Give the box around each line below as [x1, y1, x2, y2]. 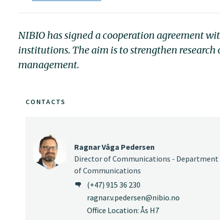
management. [18, 58, 79, 71]
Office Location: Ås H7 [87, 205, 159, 216]
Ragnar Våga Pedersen [74, 141, 155, 152]
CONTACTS [26, 97, 66, 106]
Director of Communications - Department [74, 153, 219, 164]
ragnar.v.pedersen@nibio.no [87, 192, 180, 203]
